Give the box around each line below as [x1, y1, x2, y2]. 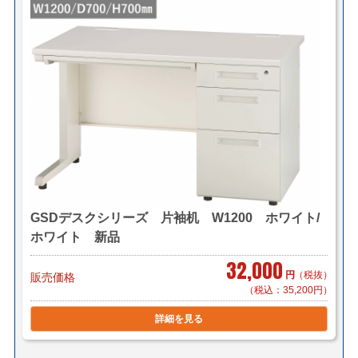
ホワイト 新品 [30, 229, 120, 244]
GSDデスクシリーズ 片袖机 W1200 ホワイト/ [30, 210, 320, 225]
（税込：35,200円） [245, 284, 333, 296]
